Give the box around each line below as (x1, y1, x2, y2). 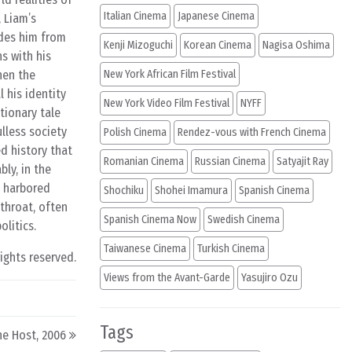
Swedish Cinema (207, 213, 280, 226)
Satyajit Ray (277, 155, 328, 168)
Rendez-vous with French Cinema (178, 126, 326, 139)
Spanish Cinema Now (104, 213, 196, 226)
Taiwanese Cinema (104, 242, 186, 255)
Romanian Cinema (104, 155, 184, 168)
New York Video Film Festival (104, 97, 229, 110)
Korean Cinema (184, 38, 251, 52)
